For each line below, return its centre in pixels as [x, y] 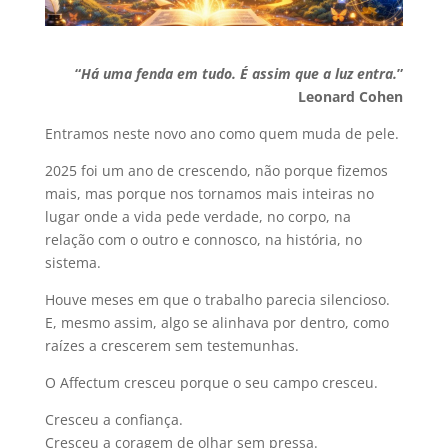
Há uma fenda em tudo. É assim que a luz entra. [239, 73]
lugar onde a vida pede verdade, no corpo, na [197, 216]
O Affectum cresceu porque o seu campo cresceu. [211, 382]
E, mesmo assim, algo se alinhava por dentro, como [216, 322]
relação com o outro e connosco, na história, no [203, 239]
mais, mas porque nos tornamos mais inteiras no [209, 193]
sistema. [72, 262]
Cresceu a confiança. [113, 419]
